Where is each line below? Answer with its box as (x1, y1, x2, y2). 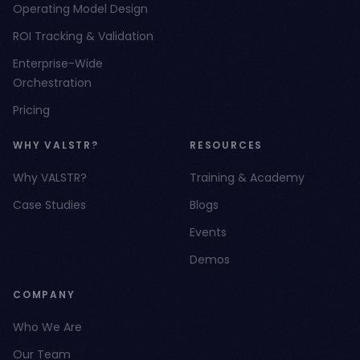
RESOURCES (190, 138, 264, 152)
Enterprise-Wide (13, 55, 103, 72)
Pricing (13, 102, 50, 118)
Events (190, 224, 227, 240)
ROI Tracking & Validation (13, 28, 153, 44)
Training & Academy (190, 170, 305, 186)
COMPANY (13, 288, 76, 301)
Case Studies (13, 197, 86, 213)
